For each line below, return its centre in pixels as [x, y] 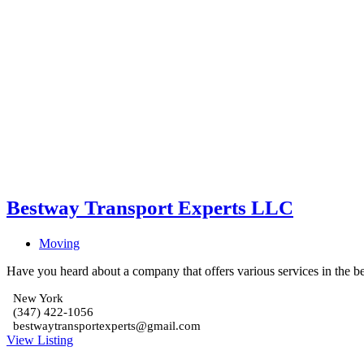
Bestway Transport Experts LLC [150, 207]
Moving [59, 243]
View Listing [40, 340]
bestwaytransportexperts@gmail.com [107, 325]
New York [38, 298]
